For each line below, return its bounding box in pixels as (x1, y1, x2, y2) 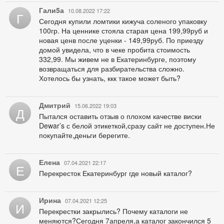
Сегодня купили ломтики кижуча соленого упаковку (39, 15, 207, 26)
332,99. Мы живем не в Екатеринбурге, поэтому (39, 53, 196, 64)
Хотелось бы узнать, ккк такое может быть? (39, 72, 180, 83)
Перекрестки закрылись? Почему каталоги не (39, 205, 188, 216)
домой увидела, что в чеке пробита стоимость (39, 44, 190, 54)
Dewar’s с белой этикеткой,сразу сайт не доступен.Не (39, 120, 215, 130)
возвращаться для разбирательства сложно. (39, 63, 184, 73)
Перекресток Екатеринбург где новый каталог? (39, 167, 192, 178)
